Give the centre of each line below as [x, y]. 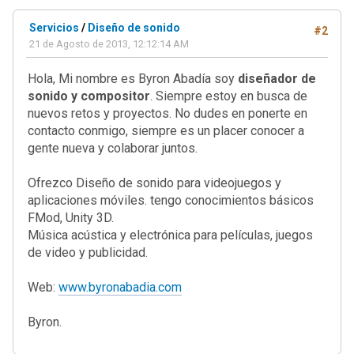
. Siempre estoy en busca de [229, 96]
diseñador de [277, 79]
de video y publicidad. [88, 252]
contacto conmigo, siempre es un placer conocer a [166, 131]
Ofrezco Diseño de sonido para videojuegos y [154, 183]
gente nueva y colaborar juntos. [113, 148]
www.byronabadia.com [120, 287]
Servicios [54, 28]
